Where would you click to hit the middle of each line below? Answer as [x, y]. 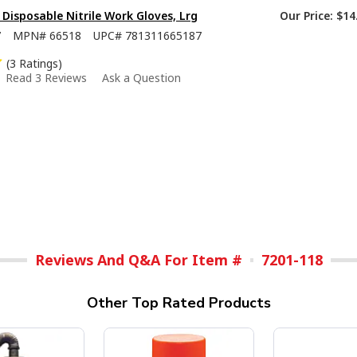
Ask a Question [141, 78]
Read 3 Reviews [46, 78]
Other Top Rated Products [178, 303]
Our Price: [306, 16]
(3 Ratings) [35, 64]
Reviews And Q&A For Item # [138, 260]
